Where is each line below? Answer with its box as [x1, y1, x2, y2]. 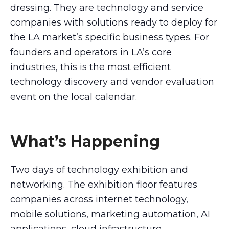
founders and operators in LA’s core [10, 47, 172, 58]
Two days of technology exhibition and [10, 164, 188, 175]
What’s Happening [10, 132, 160, 151]
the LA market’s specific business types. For [10, 32, 209, 43]
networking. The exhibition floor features [10, 178, 197, 190]
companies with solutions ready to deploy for [10, 17, 217, 29]
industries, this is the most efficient [10, 61, 171, 73]
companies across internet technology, [10, 193, 188, 205]
